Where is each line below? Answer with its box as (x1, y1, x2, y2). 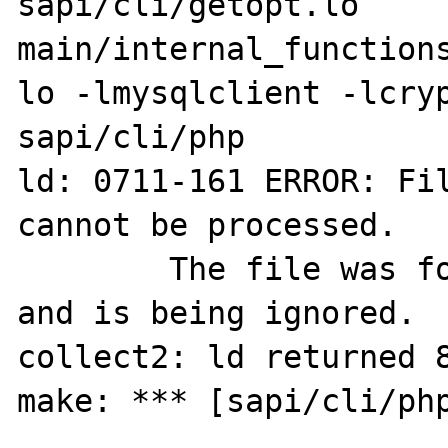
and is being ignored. (17, 294, 417, 331)
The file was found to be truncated (17, 250, 170, 287)
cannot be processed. (17, 206, 398, 243)
